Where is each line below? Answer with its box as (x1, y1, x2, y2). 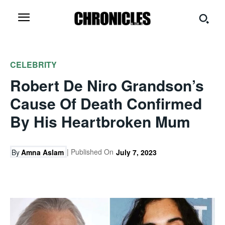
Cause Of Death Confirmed (10, 92, 202, 114)
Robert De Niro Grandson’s (10, 74, 204, 96)
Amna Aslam (21, 147, 64, 158)
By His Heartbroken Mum (10, 110, 190, 132)
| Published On (67, 147, 114, 157)
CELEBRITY (10, 59, 57, 70)
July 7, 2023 (116, 147, 157, 158)
